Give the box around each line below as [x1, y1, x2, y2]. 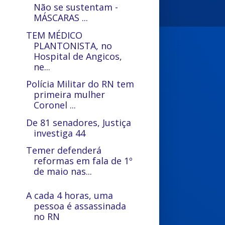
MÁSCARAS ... [34, 12, 88, 24]
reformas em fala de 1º [34, 155, 133, 167]
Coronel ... [34, 99, 76, 111]
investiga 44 [34, 127, 86, 139]
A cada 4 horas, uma [26, 189, 114, 201]
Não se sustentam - [34, 1, 119, 13]
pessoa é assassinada [34, 200, 127, 212]
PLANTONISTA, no [34, 39, 113, 52]
